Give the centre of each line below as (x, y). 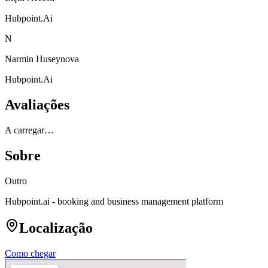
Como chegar (30, 254)
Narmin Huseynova (42, 59)
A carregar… (29, 130)
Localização (56, 228)
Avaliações (37, 104)
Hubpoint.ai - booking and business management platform (114, 201)
